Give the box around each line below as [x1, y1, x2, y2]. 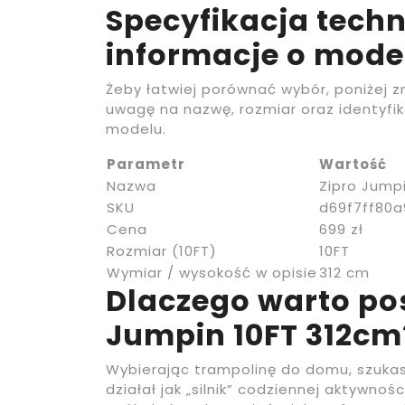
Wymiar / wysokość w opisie [107, 262, 317, 282]
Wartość [319, 154, 387, 174]
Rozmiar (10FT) [107, 240, 217, 260]
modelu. [106, 118, 166, 138]
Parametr [107, 154, 185, 174]
